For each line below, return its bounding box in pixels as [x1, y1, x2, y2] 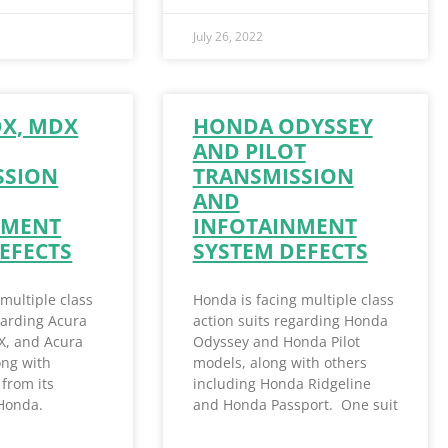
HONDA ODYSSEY [192, 112, 373, 141]
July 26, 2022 [192, 28, 263, 46]
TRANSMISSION [192, 162, 354, 191]
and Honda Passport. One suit [192, 395, 398, 415]
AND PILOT [192, 137, 306, 166]
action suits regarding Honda [192, 311, 388, 331]
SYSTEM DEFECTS [192, 237, 368, 266]
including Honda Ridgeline [192, 374, 371, 394]
